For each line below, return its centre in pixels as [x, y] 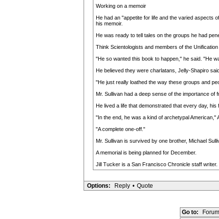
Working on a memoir [121, 6]
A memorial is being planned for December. [146, 153]
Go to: [190, 212]
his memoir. [109, 23]
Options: [99, 186]
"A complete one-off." [120, 129]
